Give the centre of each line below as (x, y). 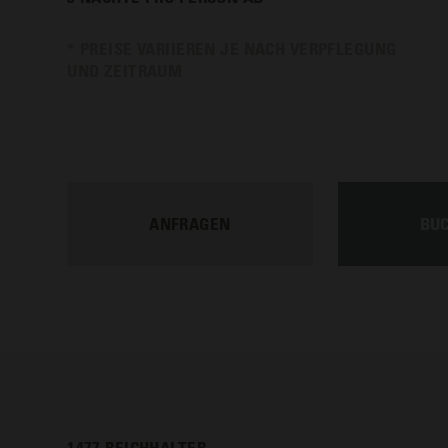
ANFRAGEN (190, 223)
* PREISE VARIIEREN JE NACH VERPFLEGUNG (232, 48)
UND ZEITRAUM (125, 70)
